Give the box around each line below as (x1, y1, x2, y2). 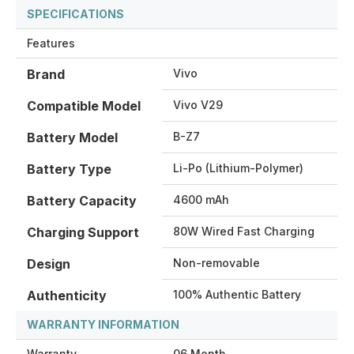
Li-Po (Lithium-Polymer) (173, 160, 303, 175)
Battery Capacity (27, 192, 137, 209)
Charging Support (27, 224, 139, 240)
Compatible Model (27, 97, 141, 114)
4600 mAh (173, 192, 229, 206)
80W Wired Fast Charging (173, 224, 314, 238)
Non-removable (173, 255, 260, 269)
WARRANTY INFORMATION (27, 317, 179, 331)
